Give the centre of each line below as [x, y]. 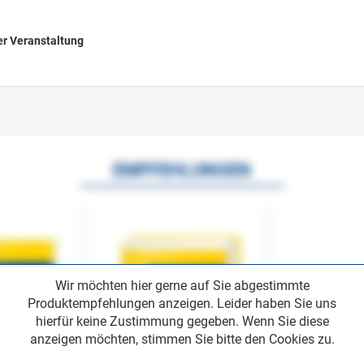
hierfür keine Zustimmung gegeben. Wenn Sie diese [182, 321]
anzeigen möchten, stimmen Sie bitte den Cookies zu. [182, 339]
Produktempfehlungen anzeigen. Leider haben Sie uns [182, 303]
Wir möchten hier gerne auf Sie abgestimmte [182, 285]
